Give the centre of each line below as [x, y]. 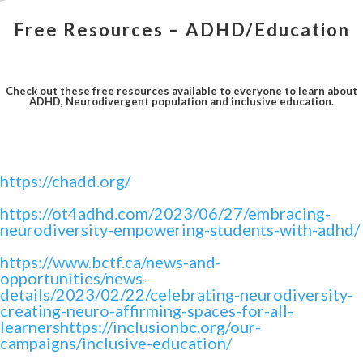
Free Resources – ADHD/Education [181, 30]
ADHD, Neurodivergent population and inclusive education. [181, 102]
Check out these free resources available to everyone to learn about [181, 91]
